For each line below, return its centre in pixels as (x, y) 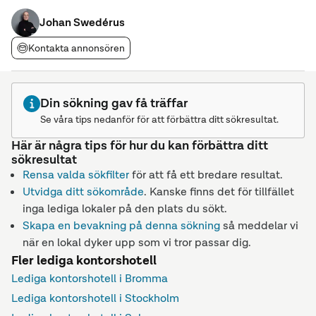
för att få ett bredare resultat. (207, 175)
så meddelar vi (261, 225)
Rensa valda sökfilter (76, 175)
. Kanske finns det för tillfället (219, 192)
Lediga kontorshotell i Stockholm (95, 298)
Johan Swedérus (82, 22)
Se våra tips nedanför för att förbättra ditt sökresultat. (159, 119)
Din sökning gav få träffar (114, 103)
